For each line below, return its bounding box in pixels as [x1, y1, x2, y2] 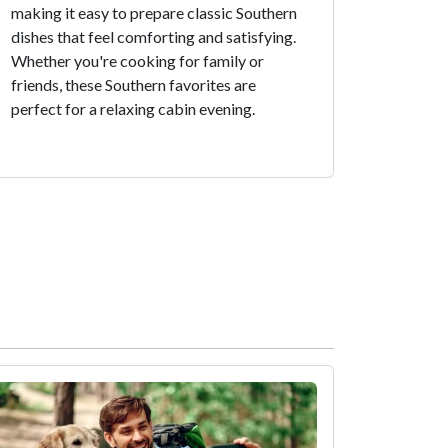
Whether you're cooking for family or [11, 51, 264, 70]
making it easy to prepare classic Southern [11, 3, 297, 22]
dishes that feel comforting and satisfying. [11, 27, 296, 46]
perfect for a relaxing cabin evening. [11, 99, 255, 118]
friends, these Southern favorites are [11, 75, 256, 94]
